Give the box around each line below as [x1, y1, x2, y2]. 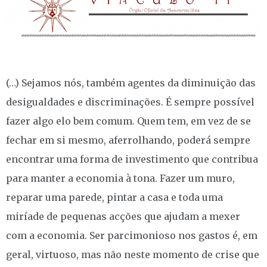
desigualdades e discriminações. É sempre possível [6, 95, 254, 108]
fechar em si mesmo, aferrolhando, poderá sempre [6, 133, 250, 146]
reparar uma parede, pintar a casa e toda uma [6, 191, 223, 203]
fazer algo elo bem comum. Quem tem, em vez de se [6, 114, 251, 127]
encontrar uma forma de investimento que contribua [6, 153, 258, 165]
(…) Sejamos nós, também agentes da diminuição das [6, 76, 256, 89]
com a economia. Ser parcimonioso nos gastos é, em [6, 229, 257, 241]
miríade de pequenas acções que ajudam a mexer [6, 210, 240, 222]
